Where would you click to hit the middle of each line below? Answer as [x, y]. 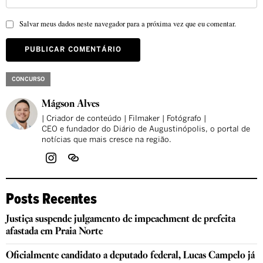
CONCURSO [28, 80]
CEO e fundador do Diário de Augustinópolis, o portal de [146, 130]
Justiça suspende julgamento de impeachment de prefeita [121, 220]
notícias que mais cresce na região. [107, 140]
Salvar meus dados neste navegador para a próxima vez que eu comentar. [128, 24]
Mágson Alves [70, 104]
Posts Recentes [51, 198]
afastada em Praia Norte [54, 232]
